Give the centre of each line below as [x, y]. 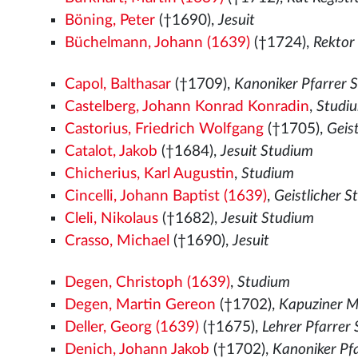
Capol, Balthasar [118, 84]
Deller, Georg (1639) [132, 327]
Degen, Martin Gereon [141, 305]
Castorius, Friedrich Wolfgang [165, 129]
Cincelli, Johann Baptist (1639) [166, 196]
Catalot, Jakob [111, 151]
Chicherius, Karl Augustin [150, 174]
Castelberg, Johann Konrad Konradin [187, 107]
